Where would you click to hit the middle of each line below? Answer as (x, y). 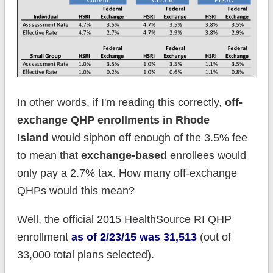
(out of (214, 237)
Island (33, 138)
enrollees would (206, 155)
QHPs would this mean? (76, 191)
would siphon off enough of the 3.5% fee (148, 138)
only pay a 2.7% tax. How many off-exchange (127, 173)
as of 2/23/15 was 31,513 (134, 237)
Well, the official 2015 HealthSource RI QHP (124, 219)
